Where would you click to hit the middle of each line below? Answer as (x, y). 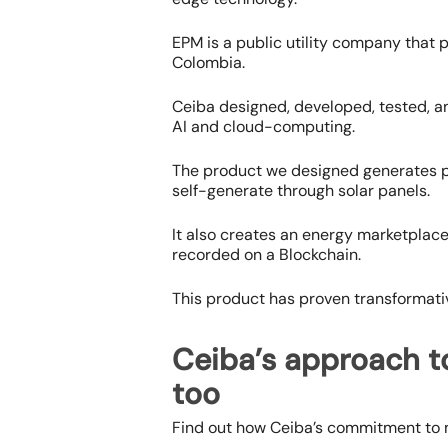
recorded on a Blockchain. (266, 255)
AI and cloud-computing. (263, 127)
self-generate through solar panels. (301, 191)
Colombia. (208, 63)
